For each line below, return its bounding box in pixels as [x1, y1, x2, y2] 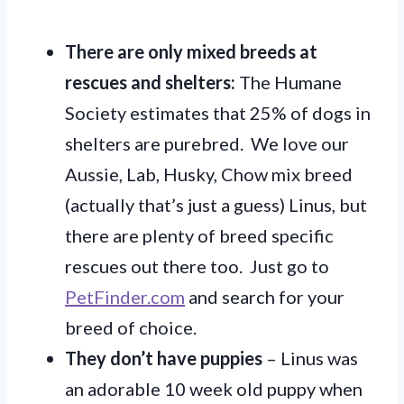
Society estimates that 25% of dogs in [65, 101, 371, 124]
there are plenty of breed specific [65, 224, 334, 246]
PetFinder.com [65, 285, 185, 308]
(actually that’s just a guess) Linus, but [65, 193, 367, 216]
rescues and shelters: [65, 70, 235, 93]
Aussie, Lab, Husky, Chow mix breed [65, 162, 353, 185]
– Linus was [262, 346, 358, 369]
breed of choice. [65, 316, 197, 338]
